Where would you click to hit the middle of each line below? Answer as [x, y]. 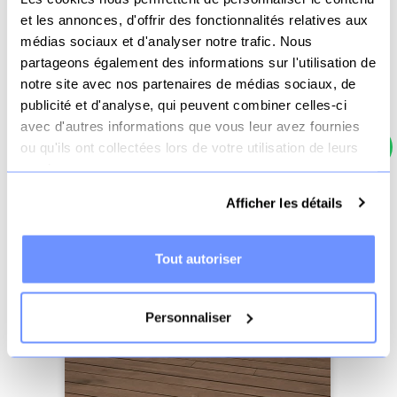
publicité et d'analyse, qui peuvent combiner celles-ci [183, 104]
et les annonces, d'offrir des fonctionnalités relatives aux [195, 19]
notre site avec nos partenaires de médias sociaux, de [188, 83]
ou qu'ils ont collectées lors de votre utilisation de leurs [190, 147]
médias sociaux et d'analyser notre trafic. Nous [167, 40]
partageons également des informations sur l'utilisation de [198, 62]
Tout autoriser [198, 259]
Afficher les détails [284, 202]
